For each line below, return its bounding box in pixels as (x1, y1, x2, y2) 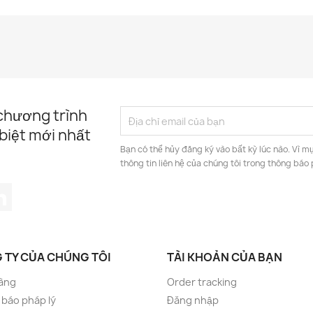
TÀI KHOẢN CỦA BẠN (167, 249, 282, 265)
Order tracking (167, 275, 237, 289)
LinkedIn (11, 182, 57, 198)
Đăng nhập (167, 293, 219, 307)
